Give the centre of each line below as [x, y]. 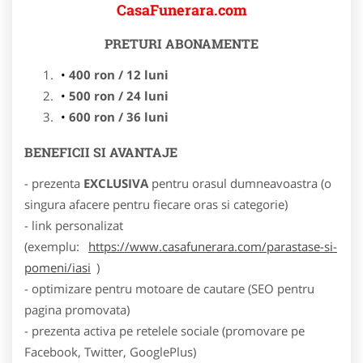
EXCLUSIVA [116, 183]
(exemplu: [53, 246]
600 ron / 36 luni [118, 116]
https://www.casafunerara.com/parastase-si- [213, 246]
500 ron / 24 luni [118, 95]
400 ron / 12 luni [120, 74]
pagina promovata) [77, 309]
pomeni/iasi [58, 267]
